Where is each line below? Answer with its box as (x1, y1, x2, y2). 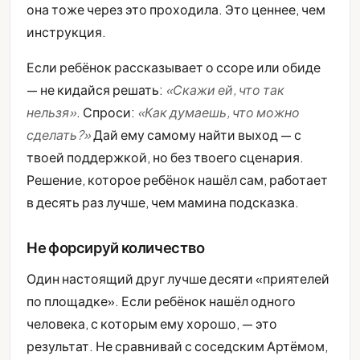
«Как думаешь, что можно (137, 104, 300, 121)
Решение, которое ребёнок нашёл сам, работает (27, 171, 328, 189)
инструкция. (27, 23, 106, 41)
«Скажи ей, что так (166, 81, 284, 99)
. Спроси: (76, 104, 137, 121)
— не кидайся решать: (27, 81, 166, 99)
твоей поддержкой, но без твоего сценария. (27, 149, 304, 166)
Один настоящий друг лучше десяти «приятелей (27, 270, 329, 288)
